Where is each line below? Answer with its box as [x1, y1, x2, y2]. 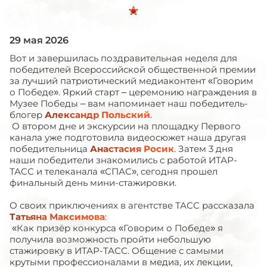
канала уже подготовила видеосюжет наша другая [10, 132, 246, 143]
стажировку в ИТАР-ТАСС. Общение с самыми [10, 245, 223, 256]
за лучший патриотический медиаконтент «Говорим [10, 75, 253, 86]
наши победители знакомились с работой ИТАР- [10, 154, 237, 166]
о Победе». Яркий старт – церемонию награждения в [10, 86, 257, 98]
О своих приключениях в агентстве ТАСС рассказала [10, 200, 254, 211]
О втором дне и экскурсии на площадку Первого [10, 120, 241, 132]
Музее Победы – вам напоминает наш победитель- [10, 98, 248, 109]
